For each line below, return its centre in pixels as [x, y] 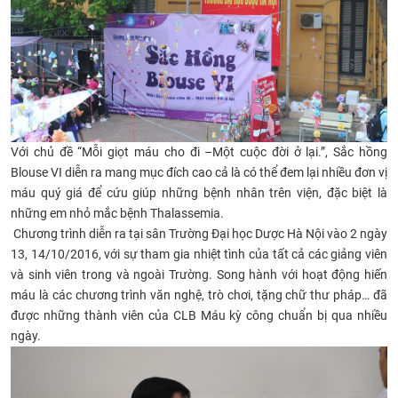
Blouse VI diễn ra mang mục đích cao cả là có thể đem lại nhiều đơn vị [199, 173]
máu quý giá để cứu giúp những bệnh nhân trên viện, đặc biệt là [199, 193]
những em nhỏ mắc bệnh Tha [91, 214]
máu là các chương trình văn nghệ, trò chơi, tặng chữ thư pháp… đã [199, 295]
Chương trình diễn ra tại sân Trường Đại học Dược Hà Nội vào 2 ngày [199, 234]
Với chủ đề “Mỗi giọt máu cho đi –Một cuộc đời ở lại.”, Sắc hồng [199, 152]
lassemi [192, 214]
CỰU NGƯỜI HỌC [79, 24]
